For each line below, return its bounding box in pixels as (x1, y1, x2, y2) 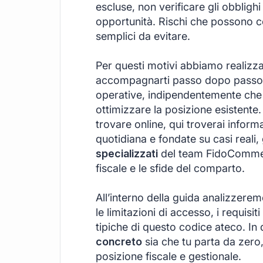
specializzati (96, 147, 158, 160)
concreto (96, 235, 142, 248)
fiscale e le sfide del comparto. (96, 161, 245, 174)
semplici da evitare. (96, 29, 190, 42)
